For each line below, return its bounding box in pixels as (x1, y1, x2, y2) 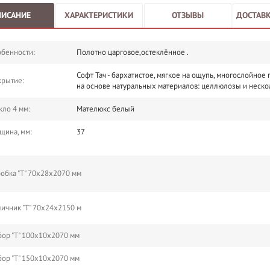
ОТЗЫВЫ (171, 10, 204, 20)
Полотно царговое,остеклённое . (77, 48, 189, 57)
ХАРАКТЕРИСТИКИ (64, 10, 134, 20)
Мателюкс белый (77, 104, 135, 114)
